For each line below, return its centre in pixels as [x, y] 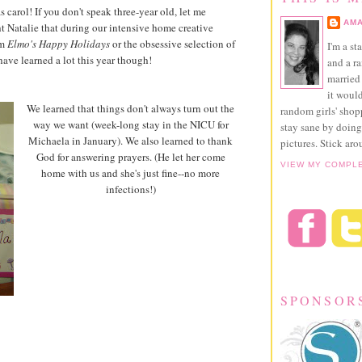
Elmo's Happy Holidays [58, 44]
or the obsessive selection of [172, 44]
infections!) [130, 189]
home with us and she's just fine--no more [130, 173]
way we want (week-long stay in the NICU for [130, 124]
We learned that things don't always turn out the [130, 108]
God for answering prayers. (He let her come [130, 157]
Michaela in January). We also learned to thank [130, 141]
